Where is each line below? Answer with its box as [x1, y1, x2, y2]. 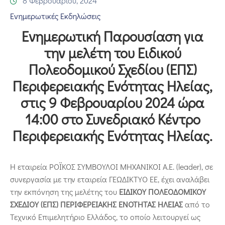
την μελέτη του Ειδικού [44, 44, 181, 62]
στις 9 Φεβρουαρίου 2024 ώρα [21, 93, 204, 112]
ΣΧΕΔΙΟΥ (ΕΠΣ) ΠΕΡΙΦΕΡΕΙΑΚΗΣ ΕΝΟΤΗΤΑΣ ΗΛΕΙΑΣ [10, 199, 183, 210]
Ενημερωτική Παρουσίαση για [22, 27, 203, 46]
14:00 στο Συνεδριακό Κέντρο [25, 110, 200, 129]
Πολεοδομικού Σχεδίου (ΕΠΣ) [28, 60, 197, 79]
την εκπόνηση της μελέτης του [10, 186, 119, 197]
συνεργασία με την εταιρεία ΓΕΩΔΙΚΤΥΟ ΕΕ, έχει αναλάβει [10, 174, 209, 185]
